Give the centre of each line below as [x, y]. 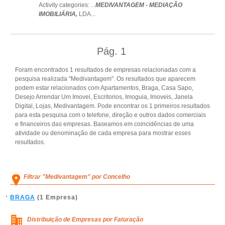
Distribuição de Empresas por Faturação [85, 219]
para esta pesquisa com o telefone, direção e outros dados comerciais [110, 115]
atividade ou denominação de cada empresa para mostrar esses [103, 133]
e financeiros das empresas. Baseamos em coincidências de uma [104, 124]
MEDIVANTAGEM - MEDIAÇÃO [139, 5]
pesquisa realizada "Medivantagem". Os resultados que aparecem [105, 79]
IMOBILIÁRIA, [59, 14]
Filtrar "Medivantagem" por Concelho [77, 177]
